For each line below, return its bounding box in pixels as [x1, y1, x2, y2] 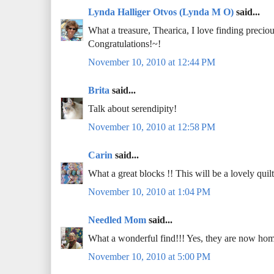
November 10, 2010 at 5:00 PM [88, 251, 210, 262]
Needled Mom [88, 215, 146, 226]
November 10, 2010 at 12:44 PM [88, 57, 215, 68]
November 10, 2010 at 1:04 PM [88, 187, 210, 198]
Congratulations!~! [88, 39, 161, 50]
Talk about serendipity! [88, 103, 177, 114]
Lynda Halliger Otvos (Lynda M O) [88, 7, 234, 18]
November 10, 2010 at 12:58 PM [88, 122, 215, 133]
